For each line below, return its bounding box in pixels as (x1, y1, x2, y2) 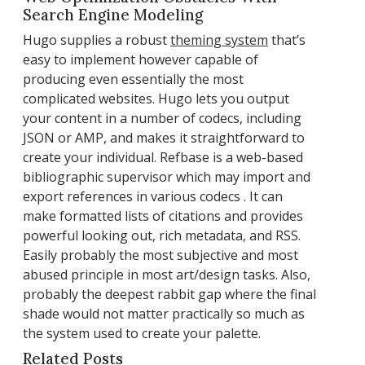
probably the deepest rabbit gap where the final (23, 284, 316, 303)
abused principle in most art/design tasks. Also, (23, 265, 310, 284)
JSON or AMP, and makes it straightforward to (23, 128, 305, 147)
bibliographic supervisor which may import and (23, 167, 310, 186)
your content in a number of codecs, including (23, 108, 301, 127)
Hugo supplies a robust (23, 30, 170, 49)
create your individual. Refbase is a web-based (23, 147, 303, 166)
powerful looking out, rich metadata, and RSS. (23, 226, 301, 244)
